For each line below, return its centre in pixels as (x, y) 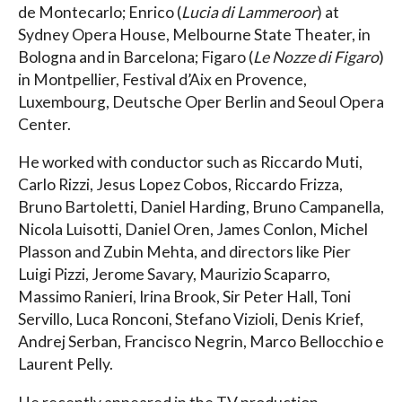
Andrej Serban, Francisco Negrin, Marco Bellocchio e (201, 342)
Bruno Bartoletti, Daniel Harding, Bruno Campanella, (201, 207)
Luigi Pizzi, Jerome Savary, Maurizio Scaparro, (174, 275)
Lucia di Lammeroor (249, 12)
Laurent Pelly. (66, 364)
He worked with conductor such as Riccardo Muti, (190, 162)
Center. (44, 124)
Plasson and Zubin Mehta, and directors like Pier (184, 252)
